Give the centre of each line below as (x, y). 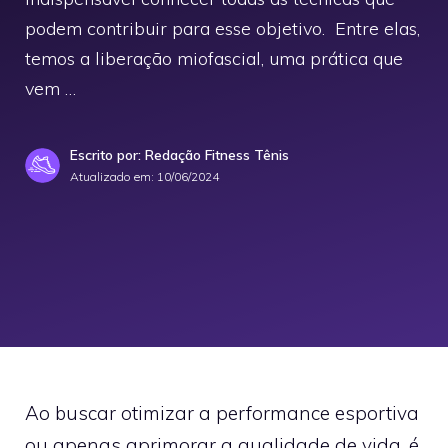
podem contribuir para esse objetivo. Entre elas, (222, 28)
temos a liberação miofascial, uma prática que (214, 58)
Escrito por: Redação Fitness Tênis (179, 155)
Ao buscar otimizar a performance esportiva (222, 413)
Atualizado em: (113, 176)
